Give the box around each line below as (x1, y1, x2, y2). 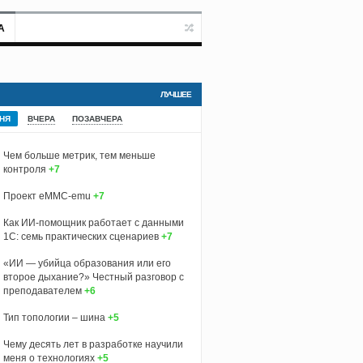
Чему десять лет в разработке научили (2, 338, 183, 350)
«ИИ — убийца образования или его (2, 257, 171, 269)
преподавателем (2, 284, 82, 297)
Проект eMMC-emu (2, 190, 91, 202)
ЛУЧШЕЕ (160, 89, 191, 99)
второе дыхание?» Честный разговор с (2, 271, 184, 283)
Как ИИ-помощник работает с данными (2, 216, 184, 228)
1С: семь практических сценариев (2, 230, 159, 242)
